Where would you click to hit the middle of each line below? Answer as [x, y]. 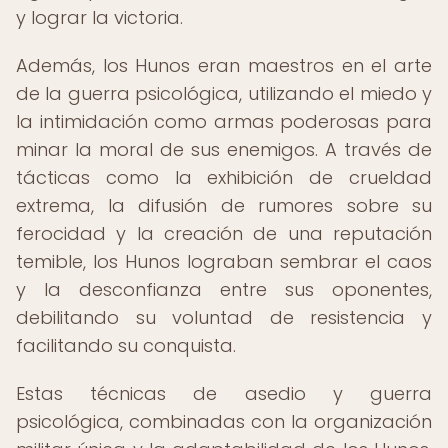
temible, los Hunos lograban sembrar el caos [224, 261]
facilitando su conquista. [126, 345]
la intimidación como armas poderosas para [224, 121]
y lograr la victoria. [99, 17]
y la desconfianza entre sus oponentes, [224, 289]
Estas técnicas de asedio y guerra [224, 393]
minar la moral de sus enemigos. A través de [224, 149]
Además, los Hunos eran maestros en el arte [224, 65]
